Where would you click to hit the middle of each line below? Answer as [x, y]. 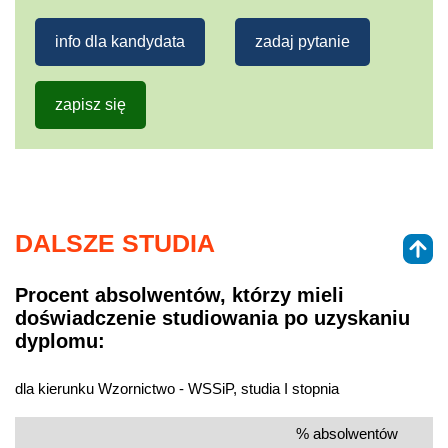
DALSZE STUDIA [115, 242]
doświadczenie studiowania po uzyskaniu [212, 318]
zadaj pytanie [302, 41]
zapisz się [90, 104]
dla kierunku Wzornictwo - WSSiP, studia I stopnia [177, 388]
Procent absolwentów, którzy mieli [179, 295]
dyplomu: [60, 341]
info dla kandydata [120, 41]
